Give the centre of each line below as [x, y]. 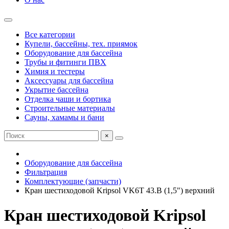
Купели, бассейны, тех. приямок [81, 44]
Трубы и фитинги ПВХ [65, 62]
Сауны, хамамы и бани [64, 117]
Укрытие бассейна [56, 90]
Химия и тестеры [55, 71]
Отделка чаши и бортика [68, 99]
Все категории [50, 35]
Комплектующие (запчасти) [73, 181]
